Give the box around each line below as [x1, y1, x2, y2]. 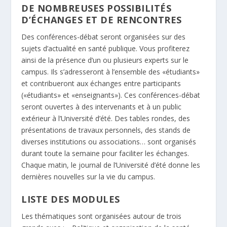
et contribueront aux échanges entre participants [21, 78, 181, 88]
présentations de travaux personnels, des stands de [21, 125, 191, 135]
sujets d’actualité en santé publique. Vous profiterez [21, 43, 190, 53]
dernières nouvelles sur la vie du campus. [21, 171, 156, 181]
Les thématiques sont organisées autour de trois [21, 211, 182, 221]
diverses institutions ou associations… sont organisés [21, 136, 197, 146]
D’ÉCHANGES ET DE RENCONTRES [21, 13, 182, 26]
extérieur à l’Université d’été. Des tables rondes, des [21, 113, 191, 123]
